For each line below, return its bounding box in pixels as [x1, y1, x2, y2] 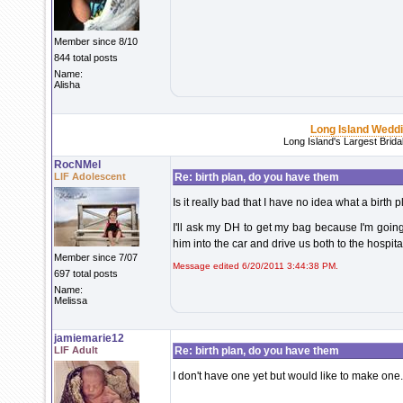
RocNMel [54, 158, 101, 171]
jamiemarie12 [54, 332, 124, 345]
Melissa [54, 295, 87, 306]
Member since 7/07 [54, 252, 138, 263]
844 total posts [54, 52, 118, 63]
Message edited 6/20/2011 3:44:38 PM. [173, 261, 338, 271]
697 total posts [54, 268, 118, 279]
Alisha [54, 79, 80, 90]
